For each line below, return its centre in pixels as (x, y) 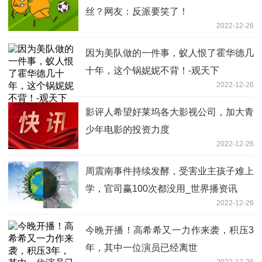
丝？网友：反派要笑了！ (137, 11)
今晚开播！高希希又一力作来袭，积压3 (170, 230)
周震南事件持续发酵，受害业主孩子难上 (170, 171)
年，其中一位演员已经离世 (142, 247)
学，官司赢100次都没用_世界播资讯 (161, 188)
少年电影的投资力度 (127, 129)
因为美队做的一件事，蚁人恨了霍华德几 (170, 53)
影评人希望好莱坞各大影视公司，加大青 (170, 112)
